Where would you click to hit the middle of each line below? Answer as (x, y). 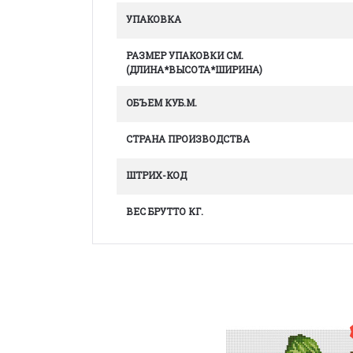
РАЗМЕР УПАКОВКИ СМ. (185, 55)
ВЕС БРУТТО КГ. (165, 211)
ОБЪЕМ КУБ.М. (162, 102)
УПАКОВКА (154, 19)
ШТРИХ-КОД (156, 175)
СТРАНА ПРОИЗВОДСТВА (188, 139)
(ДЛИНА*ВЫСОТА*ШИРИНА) (194, 69)
